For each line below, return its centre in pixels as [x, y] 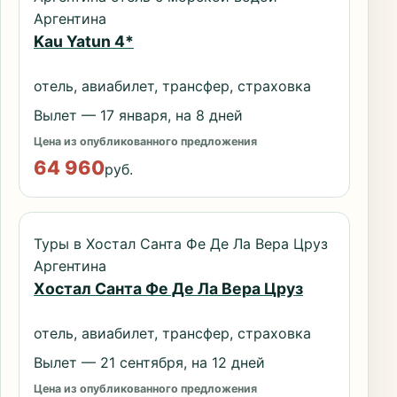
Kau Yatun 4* [84, 42]
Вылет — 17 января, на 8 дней [138, 115]
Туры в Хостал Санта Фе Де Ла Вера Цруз [181, 244]
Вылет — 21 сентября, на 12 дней [149, 362]
